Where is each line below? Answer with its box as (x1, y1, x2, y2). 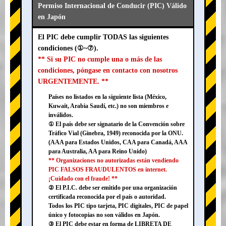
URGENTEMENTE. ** (38, 78, 108, 86)
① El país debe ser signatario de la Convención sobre (48, 121, 185, 128)
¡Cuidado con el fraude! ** (48, 175, 118, 183)
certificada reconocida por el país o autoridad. (48, 193, 166, 201)
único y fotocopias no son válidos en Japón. (48, 211, 160, 219)
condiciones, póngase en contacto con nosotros (38, 67, 178, 75)
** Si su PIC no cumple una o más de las (38, 55, 162, 64)
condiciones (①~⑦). (38, 44, 98, 52)
